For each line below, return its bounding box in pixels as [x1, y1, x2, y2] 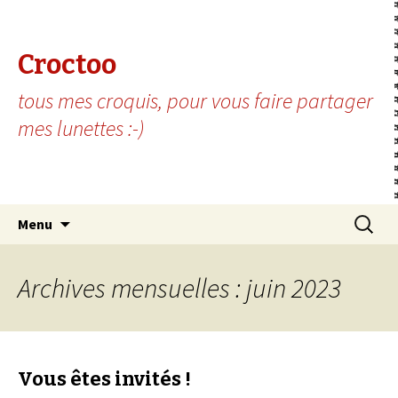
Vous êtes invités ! [18, 367, 191, 391]
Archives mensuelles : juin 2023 [18, 271, 341, 305]
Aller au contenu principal [70, 206, 227, 224]
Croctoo [18, 49, 116, 81]
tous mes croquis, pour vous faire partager [18, 87, 373, 115]
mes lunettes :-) [18, 115, 144, 142]
